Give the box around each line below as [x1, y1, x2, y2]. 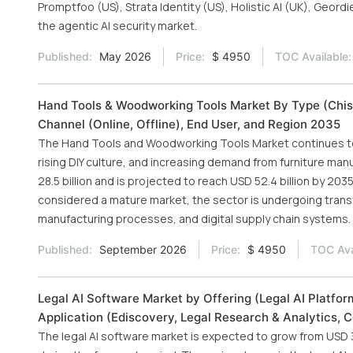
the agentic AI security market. [38, 18, 197, 33]
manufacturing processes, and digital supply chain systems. [38, 211, 351, 226]
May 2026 [96, 50, 151, 63]
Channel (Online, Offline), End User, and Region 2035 [38, 117, 340, 132]
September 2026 [96, 243, 187, 256]
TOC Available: [275, 50, 351, 63]
